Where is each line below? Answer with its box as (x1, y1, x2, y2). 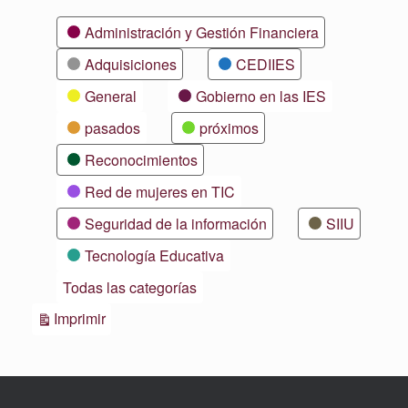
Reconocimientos (85, 148, 198, 170)
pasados (85, 117, 140, 138)
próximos (199, 117, 259, 138)
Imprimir (54, 307, 106, 329)
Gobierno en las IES (196, 85, 326, 107)
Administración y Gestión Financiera (85, 21, 319, 43)
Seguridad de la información (85, 212, 267, 234)
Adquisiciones (85, 53, 177, 75)
